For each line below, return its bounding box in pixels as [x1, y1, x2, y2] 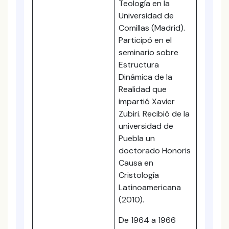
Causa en [119, 157, 153, 168]
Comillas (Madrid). [119, 22, 185, 33]
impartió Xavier [119, 96, 175, 107]
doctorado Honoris [119, 145, 191, 156]
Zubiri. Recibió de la [119, 108, 190, 119]
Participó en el [119, 35, 172, 45]
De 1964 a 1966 [119, 215, 176, 225]
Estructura [119, 59, 159, 70]
